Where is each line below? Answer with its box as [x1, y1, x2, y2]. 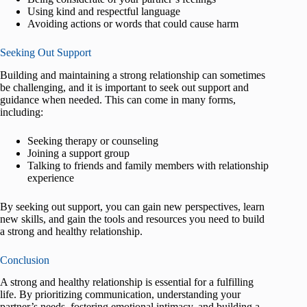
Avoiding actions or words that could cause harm [27, 17, 238, 29]
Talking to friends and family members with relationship [27, 159, 269, 171]
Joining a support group [27, 147, 130, 159]
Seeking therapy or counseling [27, 134, 158, 147]
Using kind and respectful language [27, 5, 180, 17]
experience [27, 171, 74, 184]
